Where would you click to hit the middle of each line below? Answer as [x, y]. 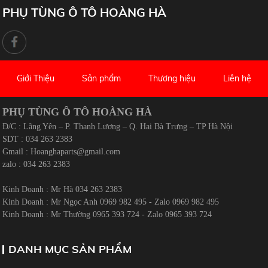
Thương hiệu [172, 79]
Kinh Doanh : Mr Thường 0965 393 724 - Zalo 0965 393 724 [107, 215]
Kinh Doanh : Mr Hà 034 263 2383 [63, 190]
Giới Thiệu [35, 79]
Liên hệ [237, 79]
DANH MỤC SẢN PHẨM [70, 249]
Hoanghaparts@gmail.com [76, 152]
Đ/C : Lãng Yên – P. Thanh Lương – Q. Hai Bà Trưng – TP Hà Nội [118, 127]
